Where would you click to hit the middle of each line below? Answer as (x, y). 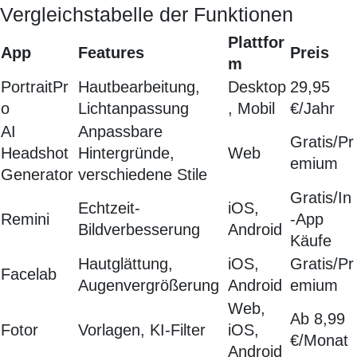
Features (111, 53)
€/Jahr (312, 109)
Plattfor (256, 43)
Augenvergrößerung (149, 286)
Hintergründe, (126, 153)
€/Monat (319, 341)
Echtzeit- (109, 208)
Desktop (257, 87)
